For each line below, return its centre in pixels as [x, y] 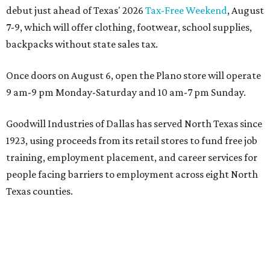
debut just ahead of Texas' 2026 [76, 11]
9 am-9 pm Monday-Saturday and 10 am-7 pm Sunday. [126, 93]
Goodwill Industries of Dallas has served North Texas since [134, 124]
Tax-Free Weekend [186, 11]
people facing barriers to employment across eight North [132, 174]
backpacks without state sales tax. [82, 44]
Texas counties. [39, 191]
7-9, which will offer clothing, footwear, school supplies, [129, 27]
